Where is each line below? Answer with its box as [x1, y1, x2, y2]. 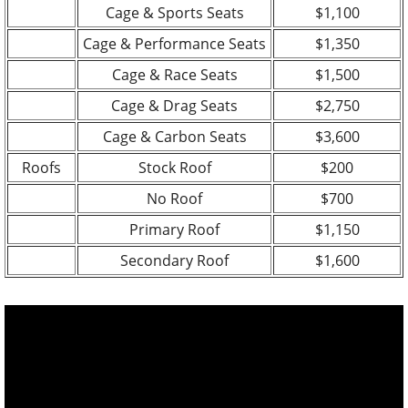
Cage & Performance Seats [83, 33, 266, 54]
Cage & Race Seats [111, 64, 238, 85]
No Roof [147, 188, 202, 209]
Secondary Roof [120, 250, 229, 270]
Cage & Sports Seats [105, 2, 244, 23]
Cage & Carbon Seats [102, 126, 247, 147]
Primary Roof [129, 219, 219, 240]
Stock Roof [138, 157, 211, 178]
